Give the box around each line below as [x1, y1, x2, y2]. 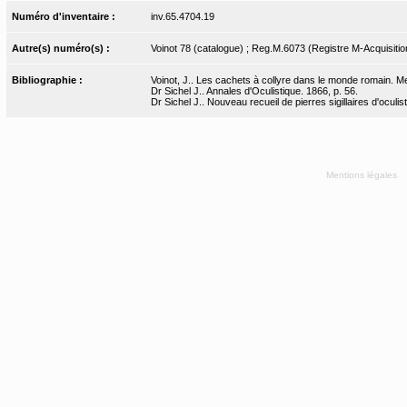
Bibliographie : [12, 74, 86, 85]
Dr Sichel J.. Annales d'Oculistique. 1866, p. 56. [150, 84, 358, 96]
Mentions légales [325, 169, 400, 180]
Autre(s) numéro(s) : [12, 42, 114, 54]
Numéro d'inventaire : [12, 10, 119, 22]
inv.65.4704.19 [150, 10, 214, 22]
